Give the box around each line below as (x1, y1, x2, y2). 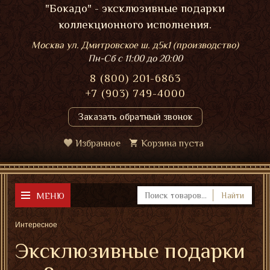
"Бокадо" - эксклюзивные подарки (45, 2, 225, 14)
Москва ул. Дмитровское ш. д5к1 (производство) (31, 40, 239, 51)
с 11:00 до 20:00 (117, 53, 183, 64)
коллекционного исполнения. (58, 18, 212, 31)
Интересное (15, 221, 57, 229)
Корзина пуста (141, 138, 204, 149)
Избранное (75, 138, 121, 149)
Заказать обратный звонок (77, 111, 193, 122)
